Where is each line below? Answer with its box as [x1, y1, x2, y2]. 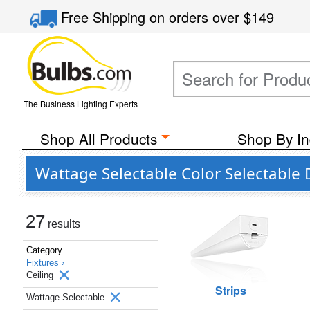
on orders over [149, 7, 244, 27]
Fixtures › [26, 257, 64, 268]
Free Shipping [61, 7, 150, 27]
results [45, 218, 80, 230]
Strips [215, 282, 246, 298]
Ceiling [26, 270, 56, 280]
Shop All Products [39, 128, 157, 149]
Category [26, 245, 62, 255]
